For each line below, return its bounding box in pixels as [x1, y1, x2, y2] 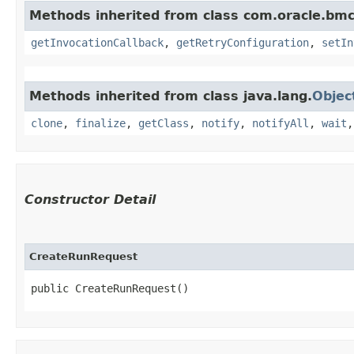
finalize [75, 116, 126, 130]
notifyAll [252, 116, 309, 130]
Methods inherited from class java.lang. [29, 88, 312, 104]
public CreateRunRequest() [31, 281, 189, 295]
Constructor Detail [24, 191, 156, 207]
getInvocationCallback [31, 36, 164, 49]
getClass [138, 116, 189, 130]
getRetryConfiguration [176, 36, 309, 49]
